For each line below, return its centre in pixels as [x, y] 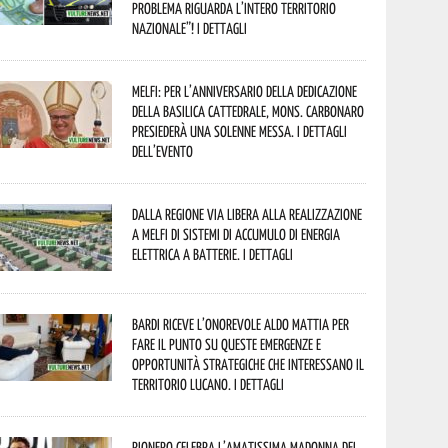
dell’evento [163, 151]
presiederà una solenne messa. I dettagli [240, 131]
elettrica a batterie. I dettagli [213, 254]
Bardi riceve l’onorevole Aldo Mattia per [241, 324]
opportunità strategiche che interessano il [248, 364]
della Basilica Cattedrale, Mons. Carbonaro [248, 111]
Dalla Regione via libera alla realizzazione [247, 214]
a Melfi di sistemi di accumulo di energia [236, 234]
